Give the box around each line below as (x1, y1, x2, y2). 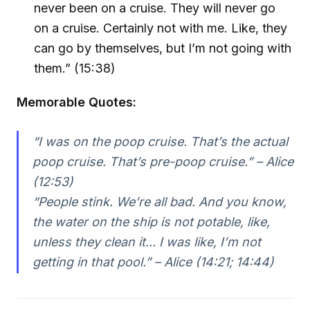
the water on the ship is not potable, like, (32, 215, 270, 230)
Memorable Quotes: (17, 94, 136, 109)
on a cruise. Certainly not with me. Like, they (34, 20, 288, 35)
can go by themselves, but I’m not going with (34, 40, 292, 55)
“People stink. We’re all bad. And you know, (32, 194, 286, 210)
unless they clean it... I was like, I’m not (32, 235, 261, 250)
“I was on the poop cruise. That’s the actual (32, 134, 288, 149)
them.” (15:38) (34, 60, 116, 75)
